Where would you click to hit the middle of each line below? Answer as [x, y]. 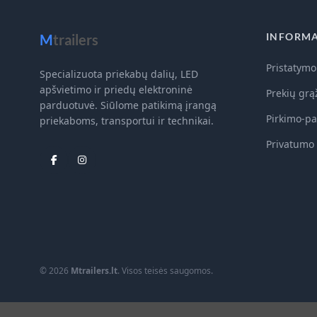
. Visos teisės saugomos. [165, 270]
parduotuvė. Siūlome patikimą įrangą [128, 105]
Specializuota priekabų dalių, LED [119, 74]
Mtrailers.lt [94, 270]
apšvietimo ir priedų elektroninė [116, 89]
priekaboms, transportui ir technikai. [127, 120]
